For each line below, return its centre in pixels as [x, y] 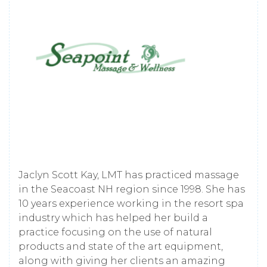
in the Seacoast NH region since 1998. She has [132, 189]
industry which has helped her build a [113, 218]
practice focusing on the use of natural [115, 232]
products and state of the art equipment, [121, 246]
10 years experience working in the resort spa [131, 203]
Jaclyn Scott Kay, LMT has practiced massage [129, 175]
